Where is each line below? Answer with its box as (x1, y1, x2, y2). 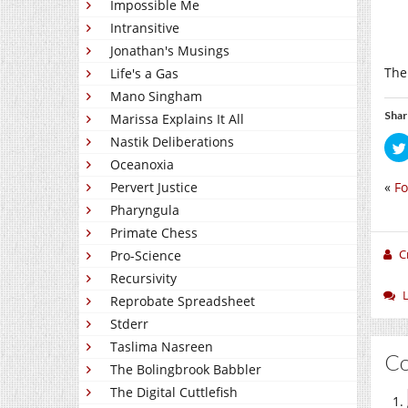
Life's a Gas (110, 65, 178, 82)
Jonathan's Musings (110, 42, 229, 59)
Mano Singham (110, 87, 202, 105)
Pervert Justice (110, 178, 198, 196)
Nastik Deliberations (110, 133, 234, 150)
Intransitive (110, 19, 179, 36)
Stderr (110, 315, 148, 332)
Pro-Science (110, 247, 181, 264)
